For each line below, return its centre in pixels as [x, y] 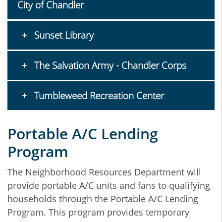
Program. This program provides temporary [98, 212]
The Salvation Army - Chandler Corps [109, 66]
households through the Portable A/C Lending [103, 199]
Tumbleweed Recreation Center [98, 96]
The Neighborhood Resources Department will [104, 172]
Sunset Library [62, 35]
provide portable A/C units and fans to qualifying [109, 186]
